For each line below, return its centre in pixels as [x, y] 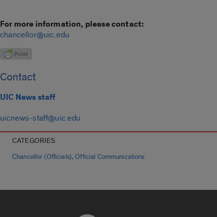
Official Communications [110, 157]
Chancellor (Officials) [42, 157]
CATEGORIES [34, 141]
